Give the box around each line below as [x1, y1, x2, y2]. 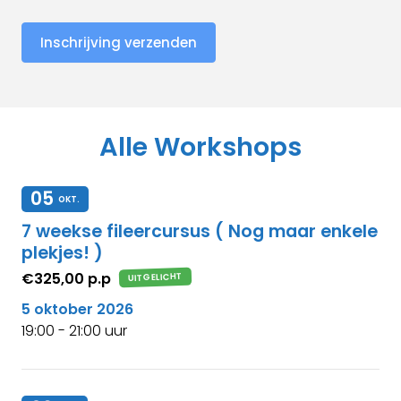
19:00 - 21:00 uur [21, 320, 127, 342]
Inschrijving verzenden [40, 33, 197, 52]
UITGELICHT [127, 270, 183, 285]
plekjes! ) [21, 241, 103, 266]
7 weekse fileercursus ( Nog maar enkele [21, 219, 378, 244]
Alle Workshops [99, 129, 302, 165]
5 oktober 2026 [21, 299, 133, 320]
